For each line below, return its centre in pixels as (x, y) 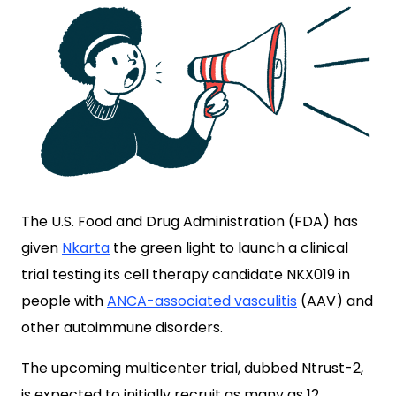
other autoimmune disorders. (122, 327)
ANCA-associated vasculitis (202, 301)
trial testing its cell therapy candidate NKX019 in (186, 274)
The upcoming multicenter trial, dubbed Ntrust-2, (192, 368)
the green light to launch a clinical (229, 248)
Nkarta (86, 248)
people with (64, 301)
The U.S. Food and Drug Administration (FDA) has (190, 221)
